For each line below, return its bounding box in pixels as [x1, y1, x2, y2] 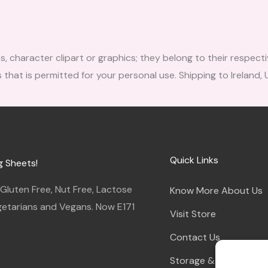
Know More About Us [169, 184, 263, 197]
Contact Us [169, 231, 220, 244]
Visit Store [169, 208, 216, 221]
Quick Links [169, 154, 218, 167]
